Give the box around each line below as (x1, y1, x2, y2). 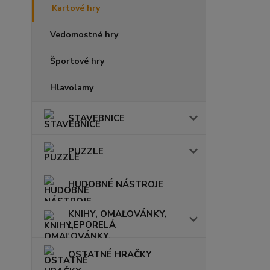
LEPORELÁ (68, 218, 116, 231)
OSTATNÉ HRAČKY (68, 248, 152, 260)
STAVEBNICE (68, 111, 125, 124)
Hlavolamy (50, 81, 93, 93)
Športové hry (50, 55, 104, 67)
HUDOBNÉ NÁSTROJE (68, 178, 163, 190)
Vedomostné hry (50, 28, 118, 40)
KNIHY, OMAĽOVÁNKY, (68, 207, 167, 220)
